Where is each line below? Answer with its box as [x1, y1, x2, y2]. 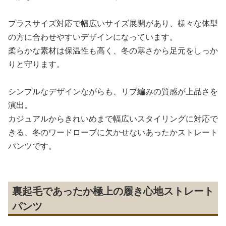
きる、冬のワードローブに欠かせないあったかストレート [8, 127, 218, 138]
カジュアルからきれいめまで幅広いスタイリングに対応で [8, 113, 218, 124]
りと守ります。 [8, 59, 65, 70]
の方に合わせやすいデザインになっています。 [8, 31, 178, 42]
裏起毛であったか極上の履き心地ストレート [12, 184, 214, 198]
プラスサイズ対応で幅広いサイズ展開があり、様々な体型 [8, 18, 218, 29]
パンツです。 [8, 140, 56, 151]
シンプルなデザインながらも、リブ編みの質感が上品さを [8, 86, 218, 97]
